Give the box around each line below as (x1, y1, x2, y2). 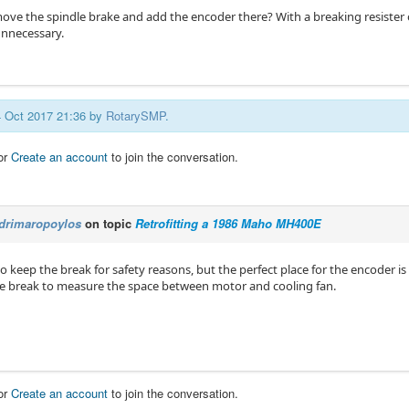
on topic (81, 215, 135, 233)
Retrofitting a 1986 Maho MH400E (135, 215, 321, 233)
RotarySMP (106, 107, 165, 125)
